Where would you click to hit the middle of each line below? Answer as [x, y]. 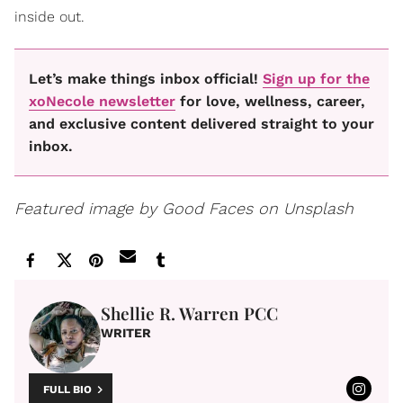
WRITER [126, 332]
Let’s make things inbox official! [146, 79]
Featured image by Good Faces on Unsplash [184, 208]
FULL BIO [67, 390]
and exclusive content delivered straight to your [201, 124]
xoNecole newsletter [102, 102]
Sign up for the [316, 79]
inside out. [49, 17]
